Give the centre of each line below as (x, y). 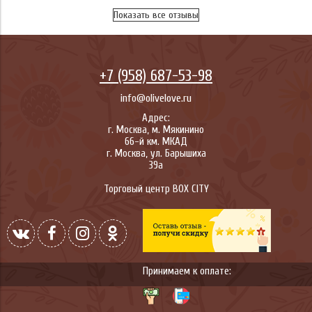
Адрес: (156, 118)
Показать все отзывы (156, 15)
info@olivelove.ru (156, 98)
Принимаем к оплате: (187, 271)
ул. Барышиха (178, 153)
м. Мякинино (178, 130)
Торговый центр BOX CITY (156, 189)
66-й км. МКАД (156, 141)
